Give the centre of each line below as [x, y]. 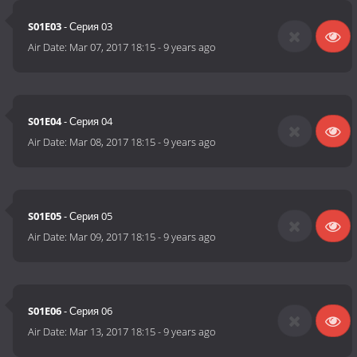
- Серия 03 [87, 27]
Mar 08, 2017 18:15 [113, 142]
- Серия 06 [87, 311]
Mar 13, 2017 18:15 [113, 332]
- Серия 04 [87, 122]
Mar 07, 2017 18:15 [113, 47]
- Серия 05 [87, 216]
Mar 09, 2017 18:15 [113, 237]
